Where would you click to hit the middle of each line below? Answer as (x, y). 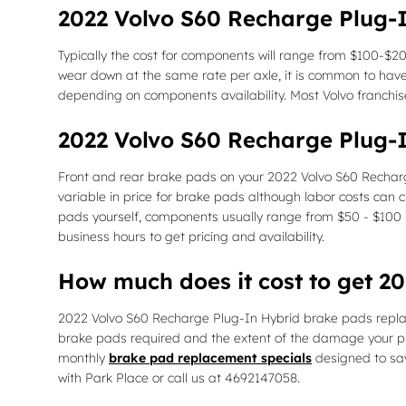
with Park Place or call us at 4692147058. (179, 378)
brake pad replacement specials (210, 358)
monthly (83, 358)
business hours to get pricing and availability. (191, 237)
